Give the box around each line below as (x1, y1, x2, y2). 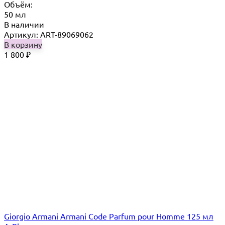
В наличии (4, 19, 44, 29)
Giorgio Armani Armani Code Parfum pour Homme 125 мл (4, 210, 213, 221)
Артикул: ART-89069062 (4, 29, 93, 39)
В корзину (4, 39, 42, 49)
